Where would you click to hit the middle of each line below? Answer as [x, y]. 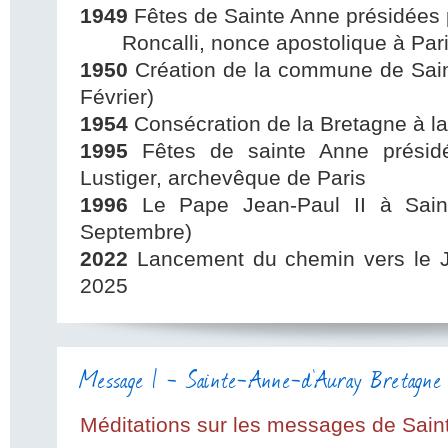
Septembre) [136, 232]
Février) [117, 97]
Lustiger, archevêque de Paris [223, 178]
